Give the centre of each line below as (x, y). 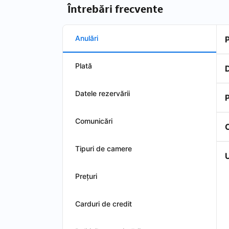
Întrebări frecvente (115, 9)
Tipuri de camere (104, 148)
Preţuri (86, 176)
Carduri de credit (104, 204)
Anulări (87, 38)
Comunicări (94, 121)
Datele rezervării (102, 93)
